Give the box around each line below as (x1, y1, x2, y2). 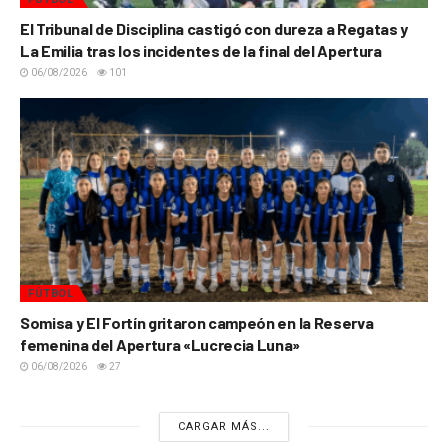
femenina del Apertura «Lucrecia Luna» (20, 334, 301, 354)
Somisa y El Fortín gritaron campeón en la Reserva (20, 312, 374, 332)
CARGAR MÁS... (178, 419, 270, 433)
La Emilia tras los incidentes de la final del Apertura (20, 40, 382, 60)
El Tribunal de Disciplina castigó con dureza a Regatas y (20, 18, 409, 38)
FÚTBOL (28, 286, 73, 300)
